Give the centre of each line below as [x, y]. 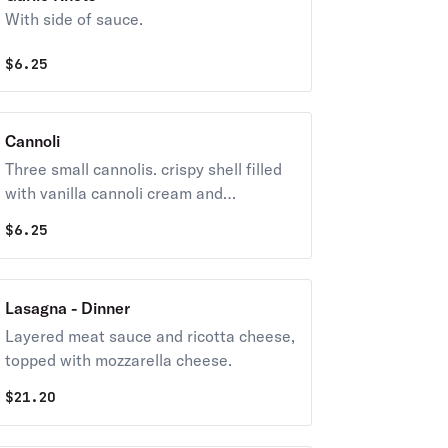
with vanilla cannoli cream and [113, 193]
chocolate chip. [59, 217]
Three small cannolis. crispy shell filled [143, 169]
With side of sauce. [73, 19]
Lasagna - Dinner [67, 308]
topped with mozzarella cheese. [118, 360]
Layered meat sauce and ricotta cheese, [149, 336]
